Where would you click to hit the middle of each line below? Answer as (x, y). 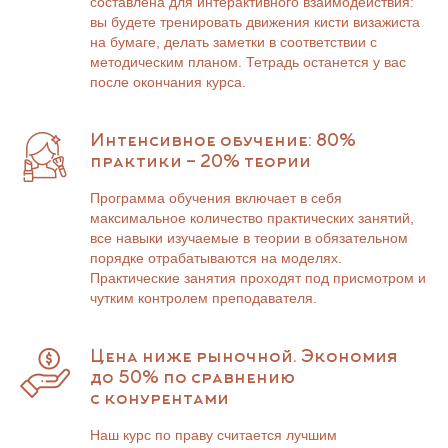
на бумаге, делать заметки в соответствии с (233, 42)
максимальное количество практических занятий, (252, 218)
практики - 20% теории (200, 163)
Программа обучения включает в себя (216, 198)
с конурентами (159, 400)
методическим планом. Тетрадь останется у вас (248, 62)
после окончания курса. (168, 82)
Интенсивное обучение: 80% (223, 142)
